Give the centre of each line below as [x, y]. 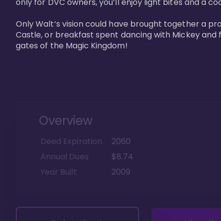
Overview [66, 120]
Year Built [59, 172]
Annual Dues [65, 156]
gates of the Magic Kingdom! [73, 45]
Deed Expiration [71, 141]
